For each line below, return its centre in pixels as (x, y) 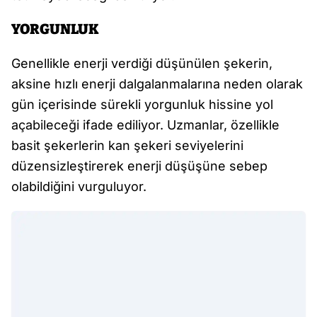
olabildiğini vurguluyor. (79, 187)
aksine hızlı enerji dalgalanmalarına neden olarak (157, 84)
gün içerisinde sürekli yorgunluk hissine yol (142, 105)
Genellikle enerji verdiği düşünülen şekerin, (142, 64)
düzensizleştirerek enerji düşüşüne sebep (139, 166)
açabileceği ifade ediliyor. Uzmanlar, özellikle (145, 125)
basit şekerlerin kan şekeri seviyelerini (127, 146)
